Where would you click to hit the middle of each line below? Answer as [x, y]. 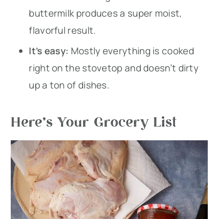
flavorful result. [64, 31]
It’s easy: [50, 51]
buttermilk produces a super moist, [106, 13]
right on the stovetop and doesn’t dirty [114, 68]
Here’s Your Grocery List [94, 121]
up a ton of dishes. [70, 85]
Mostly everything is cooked [132, 51]
